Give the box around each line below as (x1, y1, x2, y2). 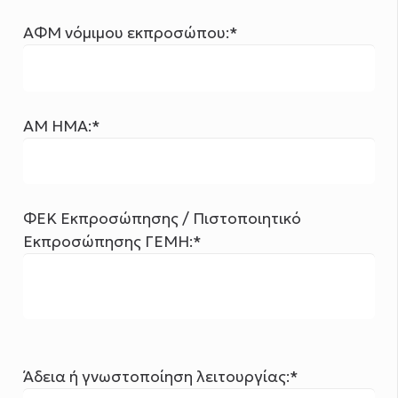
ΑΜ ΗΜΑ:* (23, 115, 101, 136)
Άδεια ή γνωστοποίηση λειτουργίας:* (23, 367, 299, 387)
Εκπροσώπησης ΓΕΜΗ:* (23, 232, 203, 252)
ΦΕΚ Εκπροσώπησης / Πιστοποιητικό (23, 209, 302, 229)
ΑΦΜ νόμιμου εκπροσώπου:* (23, 22, 239, 43)
